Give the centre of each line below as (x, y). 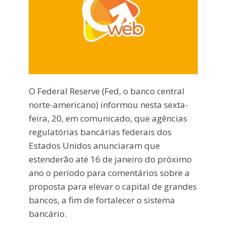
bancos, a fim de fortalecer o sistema (102, 200)
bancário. (47, 214)
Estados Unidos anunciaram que (94, 146)
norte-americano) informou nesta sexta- (108, 105)
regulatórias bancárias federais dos (100, 132)
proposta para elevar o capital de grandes (112, 187)
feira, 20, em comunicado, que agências (108, 119)
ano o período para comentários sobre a (109, 173)
